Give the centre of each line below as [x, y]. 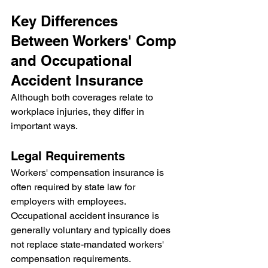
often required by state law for [74, 187]
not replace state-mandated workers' [89, 244]
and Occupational [74, 60]
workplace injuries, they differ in [79, 111]
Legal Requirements [68, 156]
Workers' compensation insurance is [89, 172]
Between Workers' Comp [96, 40]
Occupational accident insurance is [86, 215]
